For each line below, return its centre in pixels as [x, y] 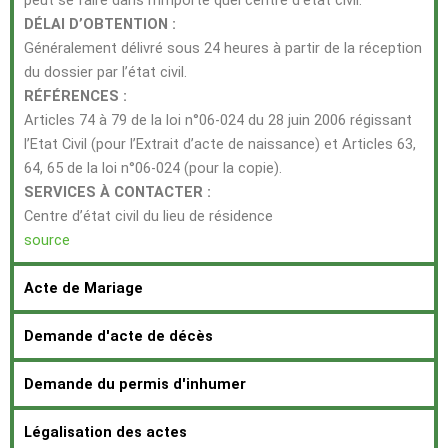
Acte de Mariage [83, 288]
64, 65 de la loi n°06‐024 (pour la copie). [153, 168]
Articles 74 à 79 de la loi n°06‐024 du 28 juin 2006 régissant [218, 120]
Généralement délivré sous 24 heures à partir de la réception [223, 48]
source [47, 240]
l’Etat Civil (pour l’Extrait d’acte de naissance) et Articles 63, [220, 144]
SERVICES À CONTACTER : [117, 192]
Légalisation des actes [105, 432]
